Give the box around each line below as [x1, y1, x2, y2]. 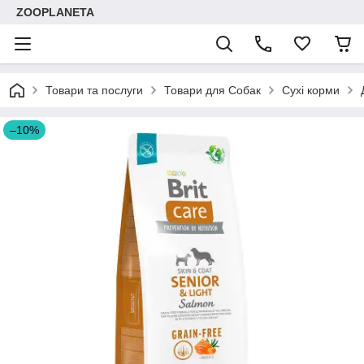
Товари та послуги [45, 84, 143, 97]
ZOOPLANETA [16, 6, 94, 19]
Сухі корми [282, 84, 340, 97]
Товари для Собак [164, 84, 261, 97]
